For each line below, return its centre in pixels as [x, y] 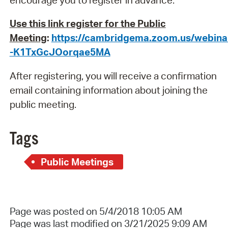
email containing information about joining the [108, 90]
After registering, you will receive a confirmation [113, 76]
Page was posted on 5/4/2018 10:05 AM [96, 211]
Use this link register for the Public [88, 24]
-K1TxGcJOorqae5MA [60, 52]
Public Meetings [77, 162]
